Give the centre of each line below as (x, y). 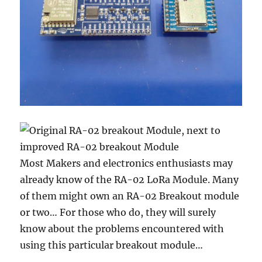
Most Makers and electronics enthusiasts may (127, 163)
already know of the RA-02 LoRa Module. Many (130, 180)
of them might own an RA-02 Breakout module (130, 196)
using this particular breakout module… (112, 245)
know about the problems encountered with (122, 229)
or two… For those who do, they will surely (118, 213)
